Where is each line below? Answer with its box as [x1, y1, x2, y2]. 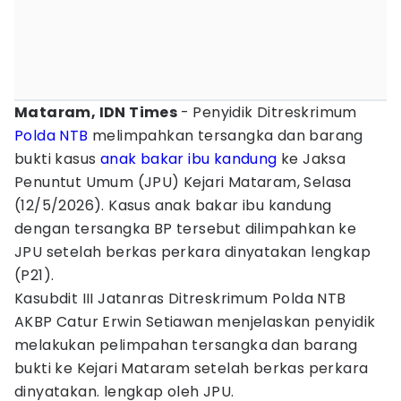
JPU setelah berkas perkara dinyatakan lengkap [14, 242, 371, 262]
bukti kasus [14, 149, 100, 169]
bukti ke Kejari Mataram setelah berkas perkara [14, 358, 369, 379]
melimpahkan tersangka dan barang [88, 125, 363, 146]
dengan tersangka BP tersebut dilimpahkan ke [14, 218, 357, 239]
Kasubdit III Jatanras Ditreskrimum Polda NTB [14, 288, 346, 309]
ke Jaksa [277, 149, 346, 169]
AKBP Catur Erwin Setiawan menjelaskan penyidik [14, 311, 376, 332]
